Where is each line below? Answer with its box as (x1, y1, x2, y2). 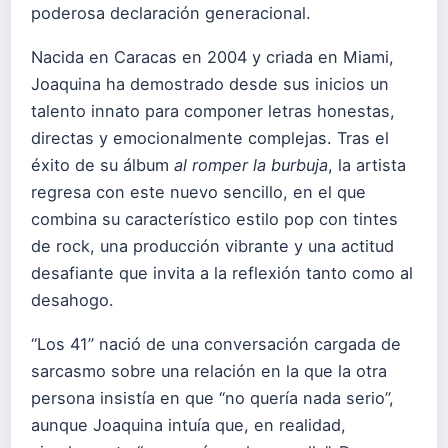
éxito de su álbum (31, 155, 174, 176)
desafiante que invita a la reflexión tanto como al (31, 263, 413, 284)
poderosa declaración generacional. (31, 3, 311, 23)
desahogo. (31, 290, 114, 311)
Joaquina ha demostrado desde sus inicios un (31, 74, 389, 95)
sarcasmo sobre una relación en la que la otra (31, 361, 387, 382)
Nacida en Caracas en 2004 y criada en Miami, (31, 47, 394, 68)
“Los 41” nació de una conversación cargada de (31, 334, 401, 355)
